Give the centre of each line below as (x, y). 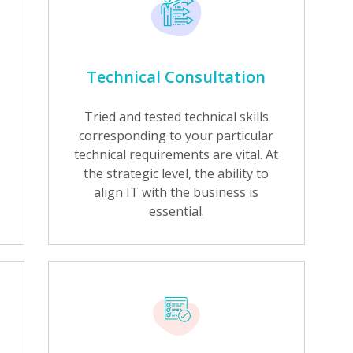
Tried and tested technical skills (176, 117)
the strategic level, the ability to (176, 173)
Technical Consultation (176, 77)
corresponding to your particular (176, 136)
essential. (176, 211)
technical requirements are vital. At (176, 154)
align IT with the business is (176, 192)
